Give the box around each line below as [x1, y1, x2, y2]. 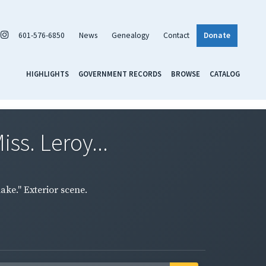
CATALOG [210, 68, 240, 78]
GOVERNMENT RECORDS [78, 68, 161, 78]
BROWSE [171, 68, 200, 78]
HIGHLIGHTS [26, 68, 69, 78]
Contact [163, 30, 189, 40]
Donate [204, 30, 230, 40]
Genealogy [112, 30, 149, 40]
